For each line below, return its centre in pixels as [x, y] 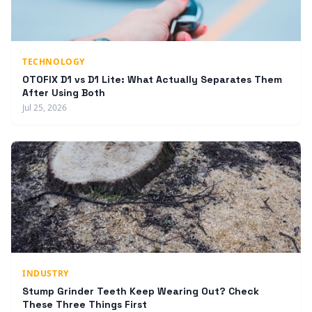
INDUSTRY [46, 273]
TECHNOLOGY [54, 61]
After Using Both [64, 92]
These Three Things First [85, 304]
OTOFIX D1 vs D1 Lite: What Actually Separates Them [152, 79]
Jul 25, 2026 [45, 107]
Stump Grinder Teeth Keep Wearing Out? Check [141, 291]
